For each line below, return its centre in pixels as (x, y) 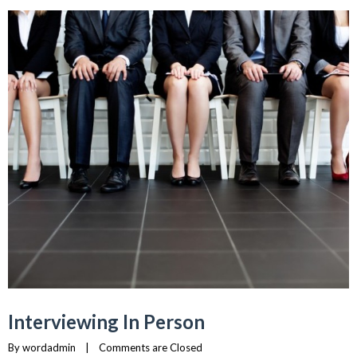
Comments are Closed (151, 348)
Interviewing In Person (106, 322)
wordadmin (49, 348)
